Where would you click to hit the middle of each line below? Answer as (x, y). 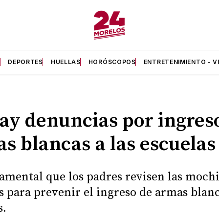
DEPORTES (25, 62)
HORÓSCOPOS (112, 62)
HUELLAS (66, 62)
